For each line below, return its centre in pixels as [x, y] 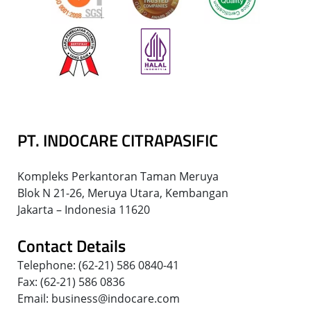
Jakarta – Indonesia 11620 [84, 210]
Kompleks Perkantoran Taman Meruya [118, 177]
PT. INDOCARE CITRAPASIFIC [118, 141]
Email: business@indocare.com [99, 299]
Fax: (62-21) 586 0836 [71, 282]
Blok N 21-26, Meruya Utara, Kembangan [123, 193]
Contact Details [72, 246]
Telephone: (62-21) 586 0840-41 [98, 266]
